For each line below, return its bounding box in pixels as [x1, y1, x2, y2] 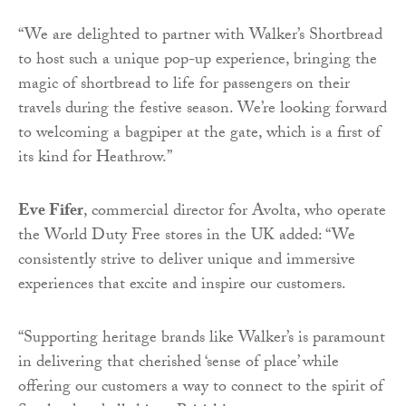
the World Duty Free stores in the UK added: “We [18, 223, 355, 252]
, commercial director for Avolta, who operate [83, 198, 386, 227]
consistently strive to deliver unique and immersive [18, 247, 355, 276]
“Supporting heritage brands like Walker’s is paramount [18, 325, 385, 354]
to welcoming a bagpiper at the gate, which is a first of [18, 121, 381, 150]
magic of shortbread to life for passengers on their [18, 72, 350, 101]
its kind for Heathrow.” [18, 145, 172, 174]
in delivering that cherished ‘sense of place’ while [18, 350, 339, 379]
